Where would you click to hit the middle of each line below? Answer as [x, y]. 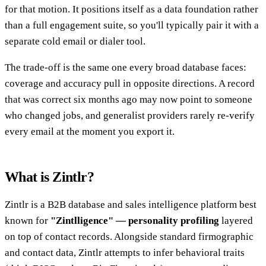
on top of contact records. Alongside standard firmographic [129, 237]
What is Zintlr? [49, 177]
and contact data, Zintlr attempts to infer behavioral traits [125, 253]
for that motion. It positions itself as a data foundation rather [132, 9]
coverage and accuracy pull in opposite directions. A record [130, 84]
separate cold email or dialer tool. [75, 42]
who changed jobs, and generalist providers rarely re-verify [130, 116]
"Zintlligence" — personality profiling [135, 221]
